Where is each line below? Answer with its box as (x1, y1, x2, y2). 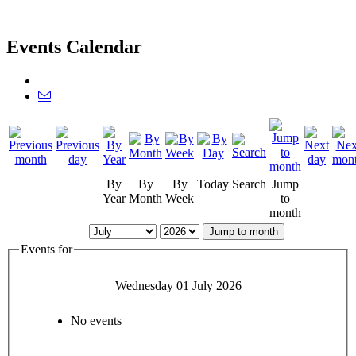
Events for (21, 242, 72, 256)
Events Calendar (6, 36, 142, 57)
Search (232, 176, 266, 191)
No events (71, 314, 122, 328)
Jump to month (208, 225, 278, 238)
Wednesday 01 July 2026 (114, 279, 242, 293)
